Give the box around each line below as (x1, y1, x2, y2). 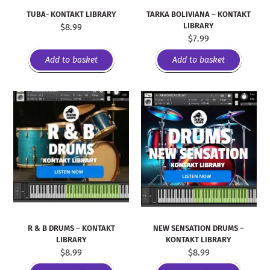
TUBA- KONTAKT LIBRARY (26, 9, 116, 19)
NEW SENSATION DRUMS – (153, 224, 245, 233)
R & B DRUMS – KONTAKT (27, 224, 115, 233)
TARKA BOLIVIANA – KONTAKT (146, 9, 251, 19)
